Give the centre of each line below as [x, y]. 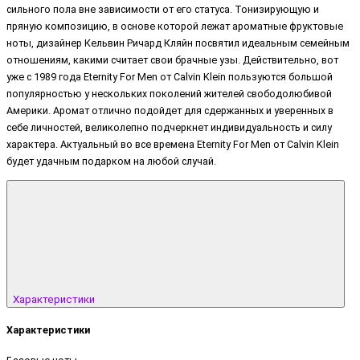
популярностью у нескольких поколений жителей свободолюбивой [169, 94]
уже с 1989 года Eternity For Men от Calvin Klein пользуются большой [170, 77]
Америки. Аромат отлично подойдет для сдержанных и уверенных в [170, 111]
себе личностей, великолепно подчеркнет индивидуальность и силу [169, 128]
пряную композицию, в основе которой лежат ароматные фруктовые [175, 27]
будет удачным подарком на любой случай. [111, 162]
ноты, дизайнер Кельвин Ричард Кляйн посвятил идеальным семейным [178, 43]
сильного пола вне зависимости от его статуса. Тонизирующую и [163, 10]
